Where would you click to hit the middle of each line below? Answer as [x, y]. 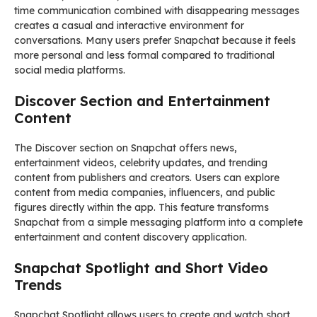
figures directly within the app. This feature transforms [142, 207]
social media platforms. [70, 70]
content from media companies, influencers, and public [145, 192]
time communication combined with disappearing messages [157, 10]
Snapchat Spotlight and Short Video [141, 267]
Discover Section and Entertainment [142, 100]
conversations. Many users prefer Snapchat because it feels [155, 40]
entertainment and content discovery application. [131, 237]
